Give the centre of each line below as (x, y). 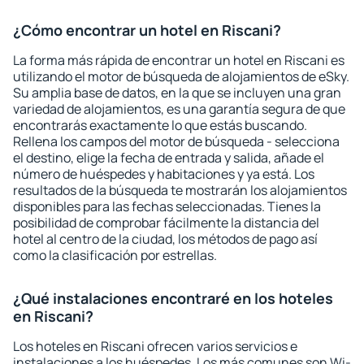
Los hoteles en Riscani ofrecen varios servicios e (155, 346)
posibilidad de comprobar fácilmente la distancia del (166, 223)
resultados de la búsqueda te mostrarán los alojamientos (180, 190)
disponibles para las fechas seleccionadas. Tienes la (167, 206)
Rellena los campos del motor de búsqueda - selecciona (176, 141)
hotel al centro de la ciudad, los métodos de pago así (165, 239)
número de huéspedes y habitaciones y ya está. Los (164, 174)
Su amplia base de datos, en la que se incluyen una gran (177, 93)
